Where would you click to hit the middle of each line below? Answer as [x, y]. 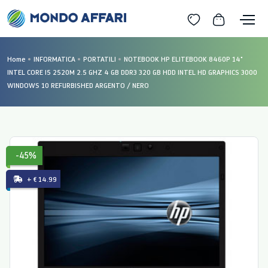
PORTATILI [100, 59]
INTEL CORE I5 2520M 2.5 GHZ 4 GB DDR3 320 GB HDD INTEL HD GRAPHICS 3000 [132, 72]
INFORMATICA [54, 59]
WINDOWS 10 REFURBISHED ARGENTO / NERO [78, 85]
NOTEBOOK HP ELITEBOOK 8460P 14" [183, 59]
